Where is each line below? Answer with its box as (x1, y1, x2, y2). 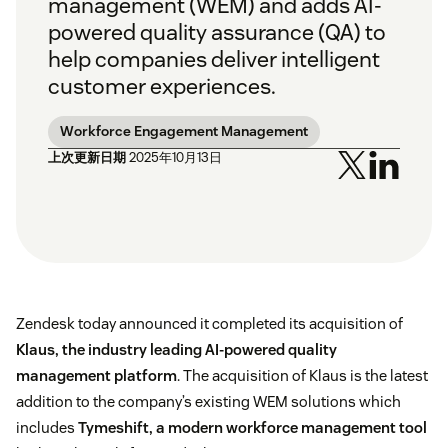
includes (16, 418, 78, 438)
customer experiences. (48, 72, 276, 101)
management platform (16, 366, 177, 386)
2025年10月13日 (129, 149, 222, 167)
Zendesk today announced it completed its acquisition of (16, 314, 403, 334)
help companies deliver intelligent (48, 45, 380, 74)
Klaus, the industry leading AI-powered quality (16, 340, 337, 360)
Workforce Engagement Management (60, 122, 308, 141)
